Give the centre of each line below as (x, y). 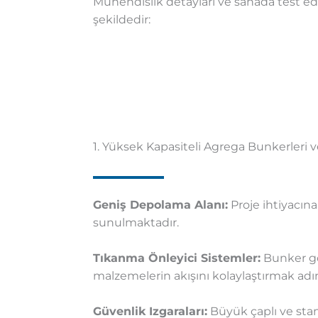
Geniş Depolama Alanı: (160, 205)
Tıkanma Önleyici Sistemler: (176, 258)
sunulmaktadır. (136, 223)
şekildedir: (121, 20)
